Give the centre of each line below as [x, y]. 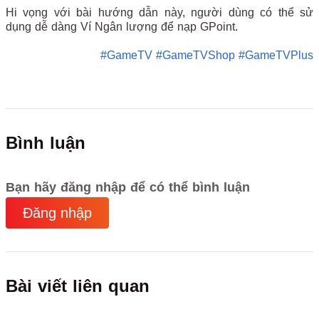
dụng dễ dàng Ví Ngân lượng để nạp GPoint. [122, 27]
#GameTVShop [195, 55]
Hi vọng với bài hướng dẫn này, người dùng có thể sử [159, 12]
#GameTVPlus [276, 55]
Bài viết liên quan [78, 286]
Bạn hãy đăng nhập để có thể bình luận [128, 187]
